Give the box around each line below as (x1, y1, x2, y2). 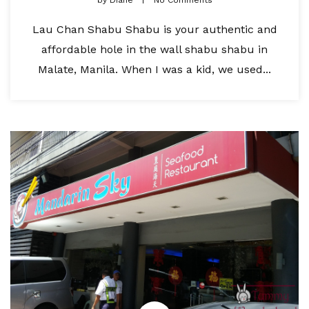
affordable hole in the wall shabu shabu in (41, 43, 268, 57)
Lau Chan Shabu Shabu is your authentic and (32, 23, 277, 37)
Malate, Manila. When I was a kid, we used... (38, 63, 271, 77)
